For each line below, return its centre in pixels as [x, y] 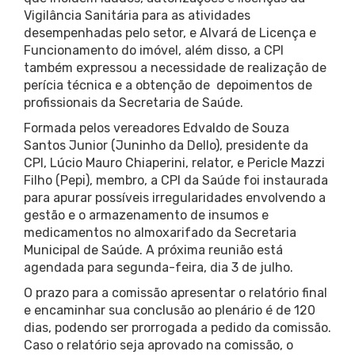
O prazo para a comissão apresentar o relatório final [176, 293]
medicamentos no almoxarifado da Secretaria [160, 233]
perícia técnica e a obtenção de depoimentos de [168, 86]
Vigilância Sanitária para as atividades [137, 16]
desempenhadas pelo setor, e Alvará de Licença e [170, 33]
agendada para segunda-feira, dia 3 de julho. [158, 268]
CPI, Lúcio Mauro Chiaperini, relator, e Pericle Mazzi [174, 163]
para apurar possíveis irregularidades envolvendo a [175, 198]
